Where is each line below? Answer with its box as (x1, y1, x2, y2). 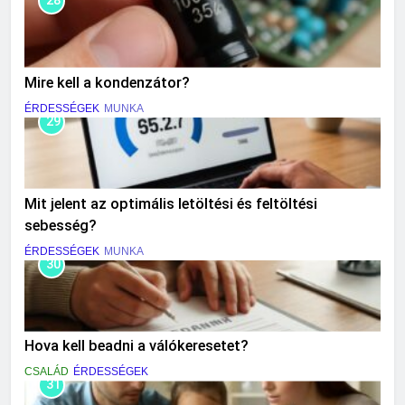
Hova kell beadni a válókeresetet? (24, 337, 249, 355)
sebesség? (24, 216, 97, 234)
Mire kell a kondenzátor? (24, 73, 190, 91)
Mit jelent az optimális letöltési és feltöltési (24, 194, 317, 212)
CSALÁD (24, 365, 69, 379)
